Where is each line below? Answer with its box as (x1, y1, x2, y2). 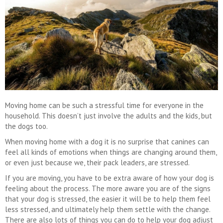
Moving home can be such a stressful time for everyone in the (5, 101, 204, 111)
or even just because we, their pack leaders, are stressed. (5, 158, 190, 168)
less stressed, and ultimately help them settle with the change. (5, 205, 210, 215)
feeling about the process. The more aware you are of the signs (5, 184, 211, 194)
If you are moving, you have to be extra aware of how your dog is (5, 173, 214, 183)
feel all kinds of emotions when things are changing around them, (5, 147, 217, 157)
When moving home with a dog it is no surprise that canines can (5, 137, 209, 147)
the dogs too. (5, 121, 48, 131)
